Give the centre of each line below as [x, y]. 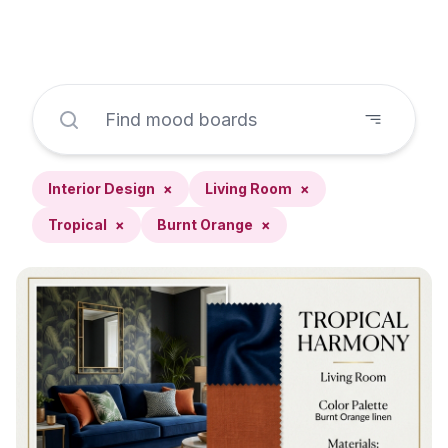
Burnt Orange [205, 224]
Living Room [248, 188]
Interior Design [101, 188]
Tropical [77, 224]
